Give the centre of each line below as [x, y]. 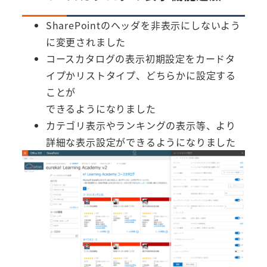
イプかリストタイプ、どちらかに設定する [141, 75]
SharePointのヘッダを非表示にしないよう [143, 25]
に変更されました [86, 41]
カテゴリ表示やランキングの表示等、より [141, 125]
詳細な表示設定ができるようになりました [141, 142]
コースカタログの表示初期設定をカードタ [140, 58]
